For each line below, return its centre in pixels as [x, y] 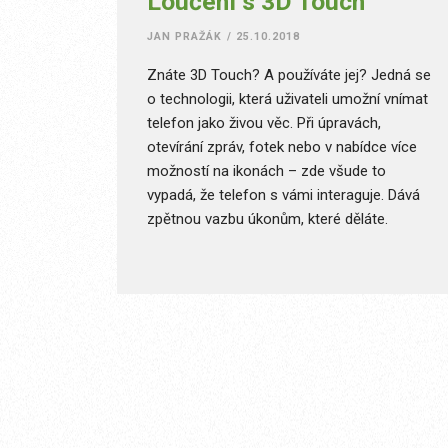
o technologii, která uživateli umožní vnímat [287, 99]
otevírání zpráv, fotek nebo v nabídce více [282, 147]
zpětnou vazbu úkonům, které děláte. [267, 219]
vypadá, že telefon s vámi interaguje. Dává [283, 195]
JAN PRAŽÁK [185, 36]
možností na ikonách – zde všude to [266, 171]
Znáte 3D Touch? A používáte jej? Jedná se [289, 75]
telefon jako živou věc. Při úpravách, [264, 123]
